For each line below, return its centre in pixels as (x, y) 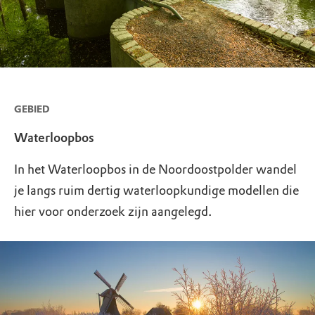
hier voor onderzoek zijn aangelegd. (113, 211)
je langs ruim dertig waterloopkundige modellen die (156, 190)
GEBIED (32, 109)
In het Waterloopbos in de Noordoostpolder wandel (155, 169)
